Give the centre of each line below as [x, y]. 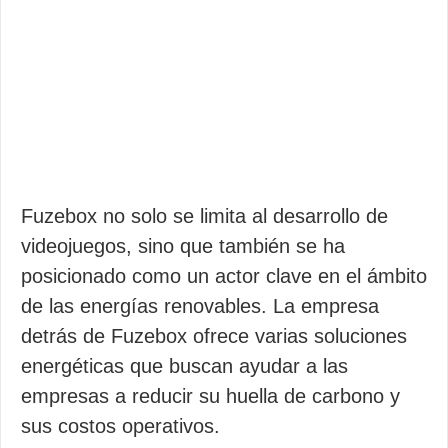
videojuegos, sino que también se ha [183, 246]
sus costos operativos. [120, 426]
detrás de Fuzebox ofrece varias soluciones [214, 336]
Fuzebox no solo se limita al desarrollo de [204, 216]
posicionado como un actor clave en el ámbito [224, 276]
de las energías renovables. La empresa [200, 306]
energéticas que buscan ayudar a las [184, 366]
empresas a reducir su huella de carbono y [210, 396]
